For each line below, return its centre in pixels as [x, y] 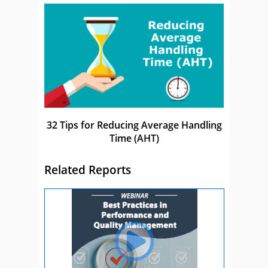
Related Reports [88, 169]
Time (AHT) [134, 138]
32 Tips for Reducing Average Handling [134, 125]
